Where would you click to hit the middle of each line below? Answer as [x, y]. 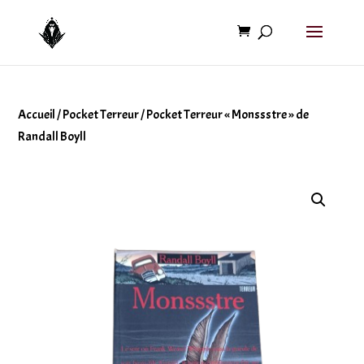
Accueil [37, 115]
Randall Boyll [52, 136]
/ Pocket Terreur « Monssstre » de [224, 115]
